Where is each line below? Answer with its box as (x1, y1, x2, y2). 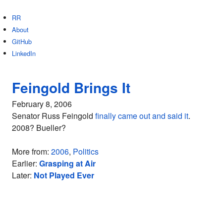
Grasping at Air (39, 158, 96, 169)
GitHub (12, 37, 32, 46)
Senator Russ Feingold (12, 110, 95, 121)
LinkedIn (12, 49, 36, 58)
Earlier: (12, 158, 39, 169)
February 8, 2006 (12, 98, 72, 110)
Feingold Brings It (12, 77, 130, 98)
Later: (12, 169, 34, 181)
